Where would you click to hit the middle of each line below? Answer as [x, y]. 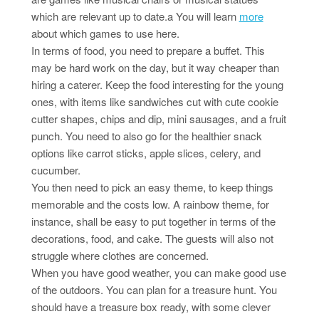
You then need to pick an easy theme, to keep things [152, 187]
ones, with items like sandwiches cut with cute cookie [155, 102]
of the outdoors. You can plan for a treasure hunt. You [154, 290]
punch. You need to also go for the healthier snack [146, 136]
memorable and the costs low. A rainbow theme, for [150, 204]
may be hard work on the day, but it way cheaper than [155, 68]
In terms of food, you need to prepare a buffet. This [148, 51]
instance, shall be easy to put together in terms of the [153, 221]
